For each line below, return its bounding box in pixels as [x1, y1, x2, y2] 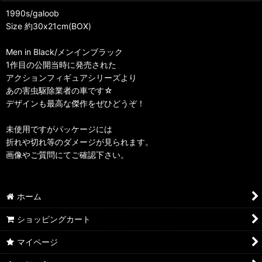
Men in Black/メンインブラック [6, 46, 123, 57]
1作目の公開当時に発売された [6, 59, 116, 70]
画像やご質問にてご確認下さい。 [6, 149, 129, 160]
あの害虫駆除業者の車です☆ [6, 85, 113, 95]
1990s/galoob [6, 8, 59, 18]
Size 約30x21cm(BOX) [6, 20, 91, 31]
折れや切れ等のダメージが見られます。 [6, 136, 153, 147]
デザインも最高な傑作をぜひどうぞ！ [6, 98, 145, 108]
